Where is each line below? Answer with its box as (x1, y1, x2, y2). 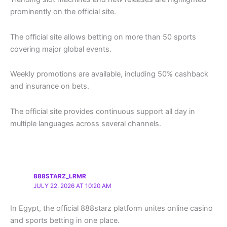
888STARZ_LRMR (33, 173, 87, 180)
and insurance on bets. (10, 82, 89, 91)
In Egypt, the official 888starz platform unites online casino (10, 204, 213, 213)
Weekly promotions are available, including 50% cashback (10, 69, 208, 79)
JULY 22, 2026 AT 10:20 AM (33, 182, 112, 190)
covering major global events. (10, 44, 111, 54)
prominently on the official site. (10, 7, 116, 17)
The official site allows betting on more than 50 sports (10, 32, 196, 42)
